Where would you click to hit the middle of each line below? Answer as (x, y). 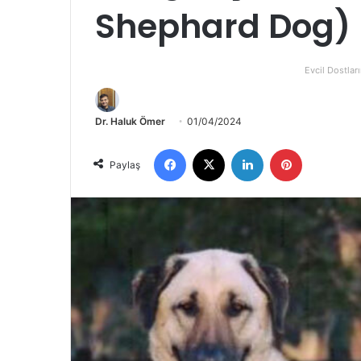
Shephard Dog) (223, 27)
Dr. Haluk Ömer (130, 122)
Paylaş (125, 165)
